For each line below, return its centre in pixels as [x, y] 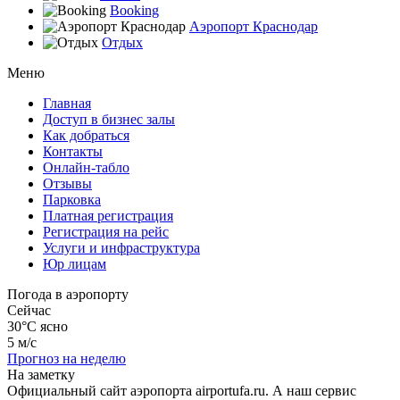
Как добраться [86, 135]
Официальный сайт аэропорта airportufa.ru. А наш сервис [182, 390]
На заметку [41, 374]
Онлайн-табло [86, 167]
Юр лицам [75, 263]
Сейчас [29, 310]
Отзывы [67, 183]
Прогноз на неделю [67, 358]
